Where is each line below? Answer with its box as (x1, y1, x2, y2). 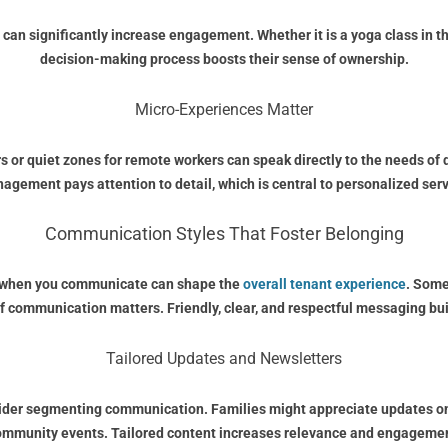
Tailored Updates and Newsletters (106, 349, 342, 369)
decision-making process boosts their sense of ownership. (39, 51, 409, 68)
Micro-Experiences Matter (135, 100, 313, 120)
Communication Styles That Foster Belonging (44, 223, 404, 245)
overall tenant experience (242, 276, 406, 293)
